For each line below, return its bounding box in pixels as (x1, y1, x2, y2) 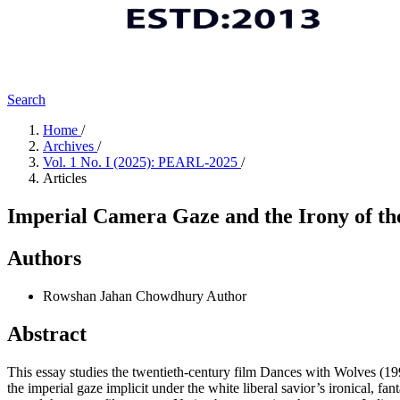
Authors (7, 246, 81, 270)
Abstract (7, 321, 87, 346)
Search (7, 92, 46, 107)
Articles (43, 171, 87, 186)
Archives (43, 138, 97, 154)
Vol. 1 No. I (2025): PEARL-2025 (43, 154, 241, 170)
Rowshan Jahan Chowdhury (43, 287, 206, 304)
